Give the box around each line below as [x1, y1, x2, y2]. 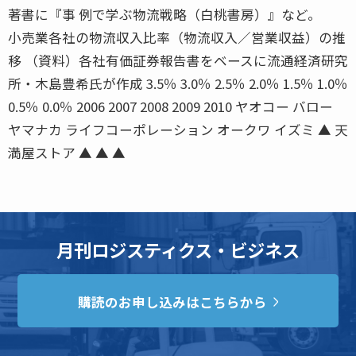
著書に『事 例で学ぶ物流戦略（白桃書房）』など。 [8, 4, 321, 24]
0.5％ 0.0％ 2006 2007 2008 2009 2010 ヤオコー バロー [8, 96, 333, 116]
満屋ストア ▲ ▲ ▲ [8, 142, 126, 162]
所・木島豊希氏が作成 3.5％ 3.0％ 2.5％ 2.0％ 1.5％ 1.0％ [8, 73, 348, 93]
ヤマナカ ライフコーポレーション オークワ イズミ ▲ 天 [8, 119, 348, 139]
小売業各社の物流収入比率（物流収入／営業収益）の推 [8, 27, 346, 47]
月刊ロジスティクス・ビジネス [56, 236, 300, 262]
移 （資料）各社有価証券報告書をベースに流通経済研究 [8, 50, 348, 70]
